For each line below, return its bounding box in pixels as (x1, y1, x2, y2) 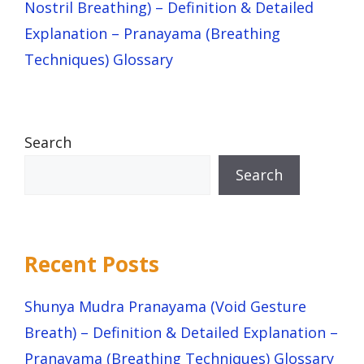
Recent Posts (24, 249, 159, 279)
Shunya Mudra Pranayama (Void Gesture (24, 297, 306, 317)
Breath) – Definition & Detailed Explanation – (24, 323, 338, 343)
